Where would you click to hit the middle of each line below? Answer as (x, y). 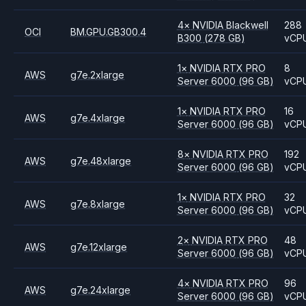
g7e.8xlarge (98, 204)
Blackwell (247, 25)
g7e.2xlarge (98, 74)
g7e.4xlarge (98, 117)
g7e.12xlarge (99, 247)
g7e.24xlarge (101, 290)
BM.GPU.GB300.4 (109, 31)
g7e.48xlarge (101, 161)
